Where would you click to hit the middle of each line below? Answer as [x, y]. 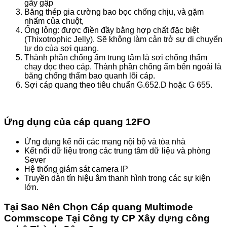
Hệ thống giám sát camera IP [76, 169]
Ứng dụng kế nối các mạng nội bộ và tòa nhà [105, 141]
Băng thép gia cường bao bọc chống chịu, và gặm [114, 12]
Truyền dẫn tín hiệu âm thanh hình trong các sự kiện [117, 178]
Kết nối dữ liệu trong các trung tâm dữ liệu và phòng [117, 150]
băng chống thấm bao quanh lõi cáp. [90, 76]
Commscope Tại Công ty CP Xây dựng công [107, 218]
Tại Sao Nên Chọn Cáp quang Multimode [99, 207]
